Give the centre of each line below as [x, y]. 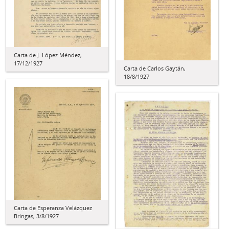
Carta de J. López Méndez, [48, 55]
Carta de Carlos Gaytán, [155, 68]
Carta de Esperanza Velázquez [53, 208]
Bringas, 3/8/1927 [36, 216]
